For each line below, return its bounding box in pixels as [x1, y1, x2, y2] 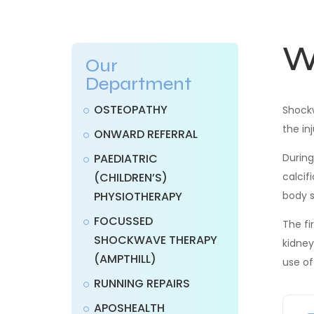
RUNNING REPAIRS [94, 275, 190, 292]
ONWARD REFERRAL [94, 126, 198, 143]
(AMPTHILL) [94, 251, 156, 268]
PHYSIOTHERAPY [94, 189, 182, 205]
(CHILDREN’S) [94, 170, 168, 186]
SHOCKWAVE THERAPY [94, 232, 217, 249]
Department [86, 73, 191, 95]
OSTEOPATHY [94, 102, 168, 118]
